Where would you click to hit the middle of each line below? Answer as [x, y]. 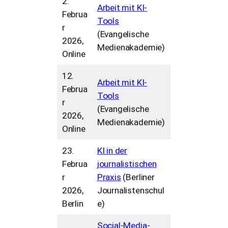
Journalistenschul [131, 190]
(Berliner [138, 177]
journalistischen [127, 164]
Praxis [109, 177]
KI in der [112, 150]
